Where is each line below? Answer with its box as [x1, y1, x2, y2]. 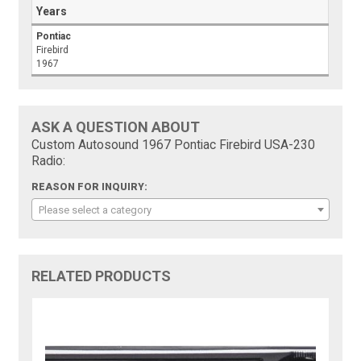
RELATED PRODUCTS [31, 268, 172, 285]
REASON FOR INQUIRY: [31, 181, 148, 193]
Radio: [31, 154, 66, 169]
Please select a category [39, 204, 152, 217]
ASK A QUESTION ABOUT [31, 118, 201, 136]
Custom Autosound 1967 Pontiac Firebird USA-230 [31, 138, 316, 153]
